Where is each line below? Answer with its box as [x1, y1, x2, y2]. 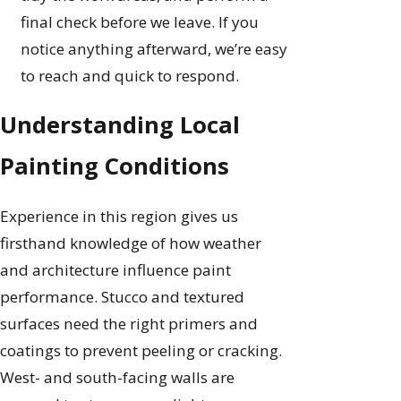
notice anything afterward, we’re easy [21, 38, 288, 60]
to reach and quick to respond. [21, 65, 240, 87]
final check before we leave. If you [21, 12, 260, 33]
